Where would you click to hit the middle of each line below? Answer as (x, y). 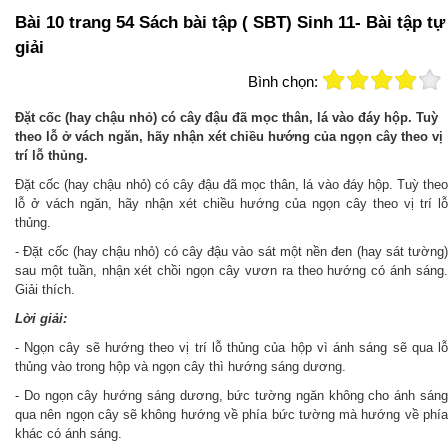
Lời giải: (41, 318)
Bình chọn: (283, 81)
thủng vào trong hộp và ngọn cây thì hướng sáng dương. (180, 366)
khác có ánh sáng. (68, 433)
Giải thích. (45, 289)
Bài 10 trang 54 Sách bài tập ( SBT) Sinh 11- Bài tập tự (230, 22)
